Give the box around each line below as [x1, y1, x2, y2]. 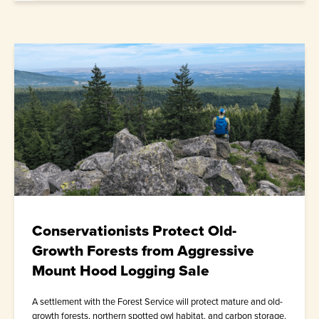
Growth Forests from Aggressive [32, 239, 254, 261]
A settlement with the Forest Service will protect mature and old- [32, 294, 283, 308]
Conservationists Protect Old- [32, 219, 236, 241]
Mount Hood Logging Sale [32, 258, 209, 281]
